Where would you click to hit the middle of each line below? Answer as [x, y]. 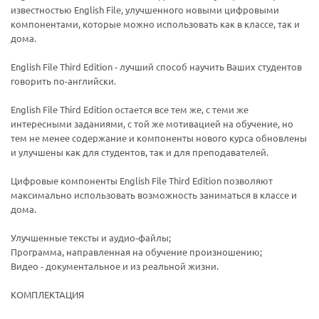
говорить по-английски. [63, 81]
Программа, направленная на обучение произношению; [136, 252]
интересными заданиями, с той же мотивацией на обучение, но [152, 124]
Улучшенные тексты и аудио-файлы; [91, 238]
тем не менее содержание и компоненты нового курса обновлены [159, 138]
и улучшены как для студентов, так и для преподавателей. [140, 152]
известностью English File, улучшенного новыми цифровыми [145, 10]
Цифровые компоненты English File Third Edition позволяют [142, 181]
